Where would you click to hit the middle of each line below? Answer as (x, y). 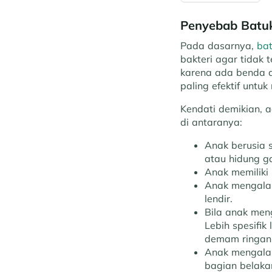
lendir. (219, 199)
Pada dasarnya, (219, 46)
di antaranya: (211, 122)
